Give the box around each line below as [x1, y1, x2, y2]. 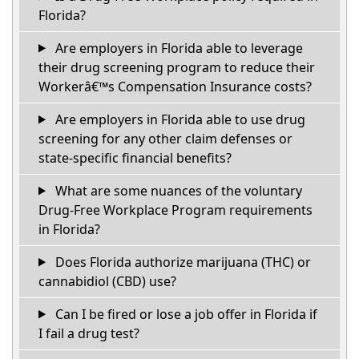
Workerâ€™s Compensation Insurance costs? [38, 77, 312, 95]
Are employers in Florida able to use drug [51, 110, 305, 128]
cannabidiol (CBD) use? [38, 272, 176, 290]
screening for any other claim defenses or [38, 129, 292, 147]
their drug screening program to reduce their [38, 58, 315, 76]
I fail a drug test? [38, 324, 139, 342]
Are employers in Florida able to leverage [51, 38, 303, 57]
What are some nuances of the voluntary [51, 181, 302, 200]
